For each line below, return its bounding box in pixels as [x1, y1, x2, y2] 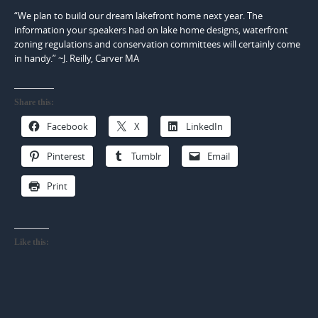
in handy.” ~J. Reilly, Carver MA [14, 52, 139, 65]
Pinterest [47, 150, 85, 163]
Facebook [47, 120, 88, 133]
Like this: [14, 237, 49, 248]
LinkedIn [186, 120, 223, 133]
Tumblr [131, 150, 161, 163]
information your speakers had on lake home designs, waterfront [14, 23, 288, 37]
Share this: [14, 97, 54, 108]
